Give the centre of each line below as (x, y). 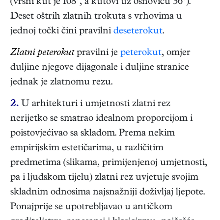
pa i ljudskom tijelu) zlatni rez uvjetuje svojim (104, 178)
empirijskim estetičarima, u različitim (87, 148)
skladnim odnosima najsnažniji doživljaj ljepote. (108, 192)
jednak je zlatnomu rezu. (61, 82)
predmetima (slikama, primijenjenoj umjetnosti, (109, 163)
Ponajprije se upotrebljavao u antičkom (91, 207)
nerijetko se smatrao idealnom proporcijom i (101, 119)
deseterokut (138, 31)
